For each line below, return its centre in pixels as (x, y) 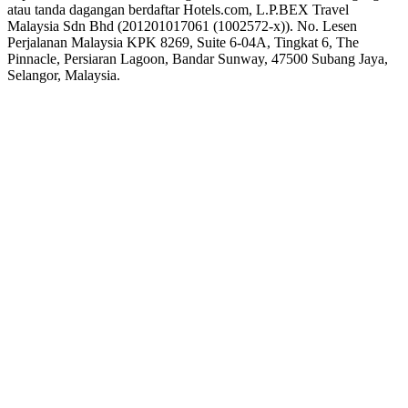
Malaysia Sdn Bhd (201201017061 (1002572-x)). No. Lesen (182, 25)
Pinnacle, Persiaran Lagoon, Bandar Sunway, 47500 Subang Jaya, (198, 58)
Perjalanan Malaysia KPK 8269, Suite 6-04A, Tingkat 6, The (183, 42)
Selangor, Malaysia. (64, 75)
